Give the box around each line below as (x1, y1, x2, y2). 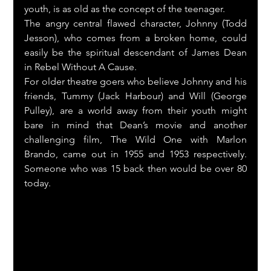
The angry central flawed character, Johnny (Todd (24, 17, 247, 29)
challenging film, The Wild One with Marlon (24, 133, 247, 145)
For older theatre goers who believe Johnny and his (24, 75, 247, 87)
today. (24, 177, 51, 189)
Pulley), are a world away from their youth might (24, 104, 247, 116)
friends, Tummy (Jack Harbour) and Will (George (24, 90, 247, 102)
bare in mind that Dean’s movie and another (24, 119, 247, 131)
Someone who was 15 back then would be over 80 (24, 162, 247, 174)
